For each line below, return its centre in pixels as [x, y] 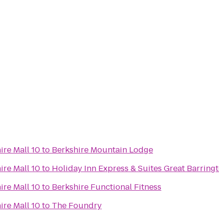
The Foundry [77, 206]
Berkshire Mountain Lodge [102, 150]
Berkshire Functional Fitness [107, 187]
